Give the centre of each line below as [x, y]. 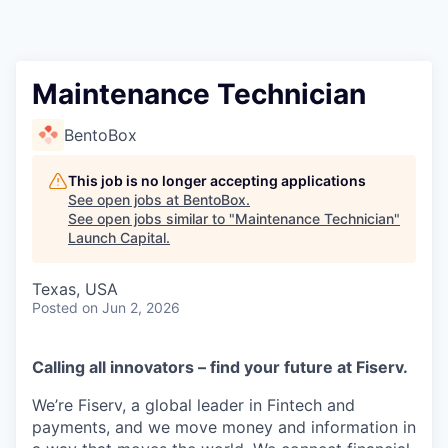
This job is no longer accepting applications [217, 180]
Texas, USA [75, 289]
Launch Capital [117, 237]
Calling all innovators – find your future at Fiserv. [220, 367]
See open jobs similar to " [151, 218]
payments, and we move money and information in [224, 427]
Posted [55, 307]
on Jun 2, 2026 [131, 307]
